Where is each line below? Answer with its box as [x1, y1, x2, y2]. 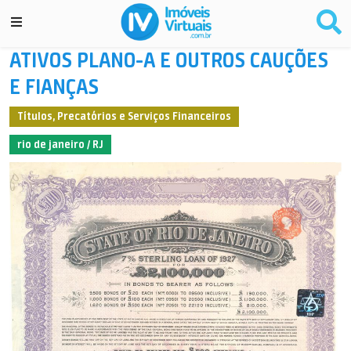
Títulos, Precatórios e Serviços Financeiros [16, 110, 231, 123]
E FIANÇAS [9, 74, 99, 99]
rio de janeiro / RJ [16, 137, 103, 150]
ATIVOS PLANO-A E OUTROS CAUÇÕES [9, 48, 328, 72]
